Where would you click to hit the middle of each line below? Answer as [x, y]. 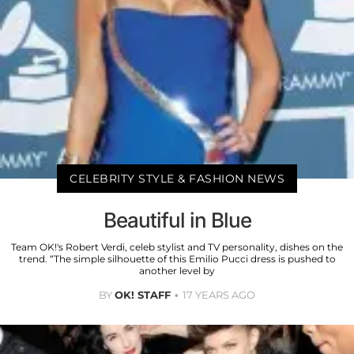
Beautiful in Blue [177, 220]
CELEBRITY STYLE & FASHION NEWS [177, 178]
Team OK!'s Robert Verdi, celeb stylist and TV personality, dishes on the [177, 247]
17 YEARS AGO [219, 294]
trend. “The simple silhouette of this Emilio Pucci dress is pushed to [177, 258]
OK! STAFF [143, 294]
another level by [177, 270]
